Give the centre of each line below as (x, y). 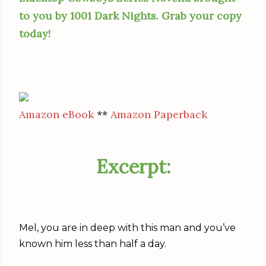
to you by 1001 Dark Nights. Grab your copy (130, 16)
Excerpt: (133, 167)
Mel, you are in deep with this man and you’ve (127, 228)
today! (35, 34)
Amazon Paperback (159, 114)
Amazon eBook (58, 114)
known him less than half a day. (93, 244)
